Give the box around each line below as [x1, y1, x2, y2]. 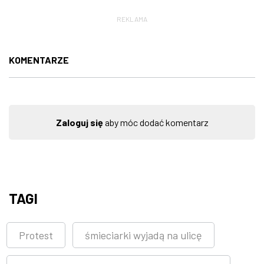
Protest [19, 228, 53, 242]
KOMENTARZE [9, 54, 69, 65]
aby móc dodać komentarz [103, 116, 209, 128]
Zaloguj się [55, 116, 103, 128]
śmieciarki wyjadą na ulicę [85, 228, 202, 242]
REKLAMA [117, 14, 147, 23]
